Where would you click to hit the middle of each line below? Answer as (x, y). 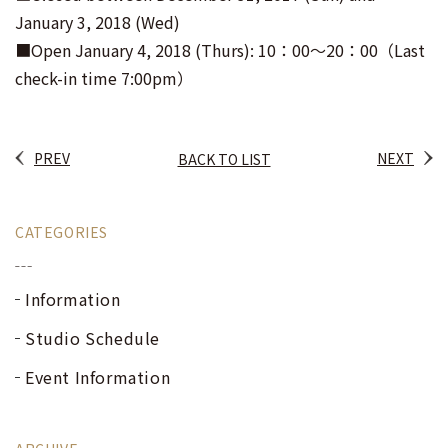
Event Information (98, 377)
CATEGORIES (61, 232)
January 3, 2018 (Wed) (97, 22)
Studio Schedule (92, 338)
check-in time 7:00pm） (104, 78)
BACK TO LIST (224, 159)
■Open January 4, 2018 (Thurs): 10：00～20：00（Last (220, 50)
